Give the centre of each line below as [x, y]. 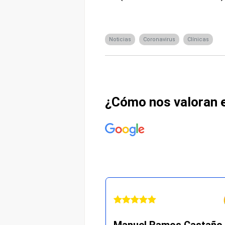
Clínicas [198, 40]
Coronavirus [159, 40]
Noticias [120, 40]
